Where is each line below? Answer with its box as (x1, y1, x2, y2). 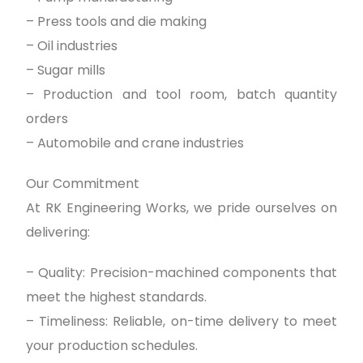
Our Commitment (26, 173, 139, 193)
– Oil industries (26, 36, 117, 55)
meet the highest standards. (26, 287, 207, 306)
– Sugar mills (26, 60, 105, 79)
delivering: (26, 222, 90, 241)
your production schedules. (26, 335, 198, 355)
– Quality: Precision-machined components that (26, 263, 337, 282)
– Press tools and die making (26, 11, 207, 31)
